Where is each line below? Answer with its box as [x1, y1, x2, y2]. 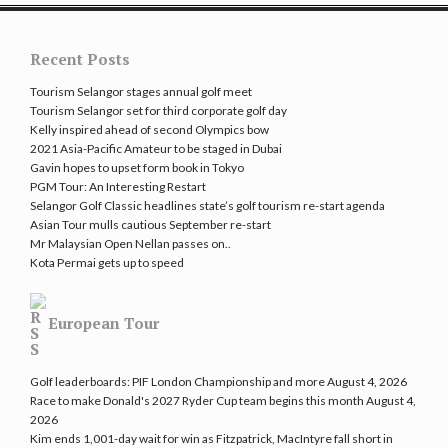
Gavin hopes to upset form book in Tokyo [30, 160, 244, 176]
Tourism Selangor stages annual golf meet [30, 84, 252, 100]
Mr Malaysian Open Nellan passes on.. [30, 236, 231, 252]
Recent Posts [30, 49, 130, 70]
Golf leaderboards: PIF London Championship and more [30, 374, 325, 390]
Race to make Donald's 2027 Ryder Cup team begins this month [30, 393, 364, 409]
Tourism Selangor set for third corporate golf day [30, 103, 287, 119]
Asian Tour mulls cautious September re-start [30, 217, 271, 233]
